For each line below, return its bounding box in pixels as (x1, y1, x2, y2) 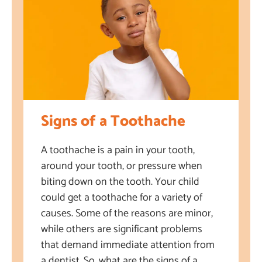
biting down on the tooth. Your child (41, 173, 199, 191)
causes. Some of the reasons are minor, (41, 205, 213, 222)
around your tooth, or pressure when (41, 157, 202, 175)
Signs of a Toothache (41, 109, 185, 134)
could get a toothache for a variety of (41, 189, 202, 206)
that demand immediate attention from (41, 236, 215, 254)
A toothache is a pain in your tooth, (41, 142, 195, 159)
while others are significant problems (41, 220, 202, 238)
